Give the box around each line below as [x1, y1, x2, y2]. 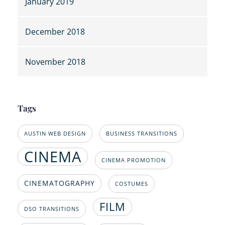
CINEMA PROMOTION [101, 157, 166, 164]
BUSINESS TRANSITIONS [106, 130, 177, 138]
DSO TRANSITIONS [24, 205, 79, 213]
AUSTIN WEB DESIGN [24, 130, 86, 138]
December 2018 [25, 26, 85, 38]
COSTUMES [115, 180, 148, 188]
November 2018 [25, 56, 85, 68]
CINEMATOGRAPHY [24, 178, 95, 188]
